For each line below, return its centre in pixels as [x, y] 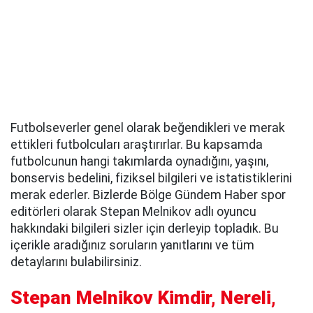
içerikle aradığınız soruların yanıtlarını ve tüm [132, 245]
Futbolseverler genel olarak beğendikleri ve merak [148, 128]
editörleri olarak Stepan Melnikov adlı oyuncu [133, 212]
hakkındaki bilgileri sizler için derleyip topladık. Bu [145, 228]
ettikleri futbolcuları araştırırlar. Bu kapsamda [137, 145]
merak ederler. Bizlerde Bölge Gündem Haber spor [148, 195]
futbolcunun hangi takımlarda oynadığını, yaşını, [139, 161]
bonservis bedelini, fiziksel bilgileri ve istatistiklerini [151, 178]
